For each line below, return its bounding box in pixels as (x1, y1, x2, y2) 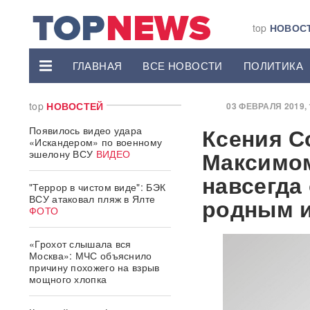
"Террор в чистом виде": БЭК (29, 180, 166, 194)
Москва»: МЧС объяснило (29, 248, 152, 262)
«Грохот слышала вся (29, 237, 131, 250)
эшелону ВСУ (29, 147, 93, 161)
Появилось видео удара (29, 123, 143, 137)
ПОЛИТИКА (243, 58, 303, 73)
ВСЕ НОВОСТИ (143, 58, 223, 73)
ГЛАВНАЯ (72, 58, 122, 73)
